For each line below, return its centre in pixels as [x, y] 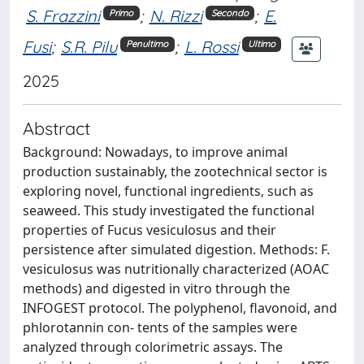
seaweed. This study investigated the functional [169, 210]
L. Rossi [211, 47]
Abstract [56, 128]
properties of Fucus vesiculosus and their [149, 230]
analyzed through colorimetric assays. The [153, 347]
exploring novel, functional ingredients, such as [168, 191]
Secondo [230, 13]
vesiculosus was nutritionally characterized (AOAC [176, 269]
